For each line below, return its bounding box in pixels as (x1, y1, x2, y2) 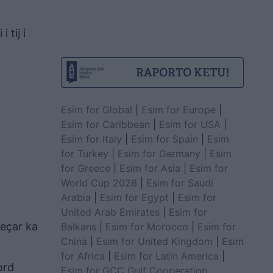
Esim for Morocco (105, 220, 188, 233)
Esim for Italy (60, 132, 122, 145)
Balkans (60, 220, 96, 233)
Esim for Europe (141, 103, 216, 116)
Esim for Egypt (99, 191, 169, 204)
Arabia (60, 191, 91, 204)
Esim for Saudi (146, 176, 213, 189)
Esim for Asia (119, 161, 180, 174)
